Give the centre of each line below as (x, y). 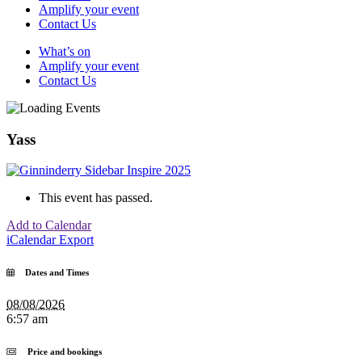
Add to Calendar (49, 225)
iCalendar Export (50, 240)
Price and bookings (59, 352)
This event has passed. (96, 198)
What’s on (65, 51)
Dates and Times (51, 273)
